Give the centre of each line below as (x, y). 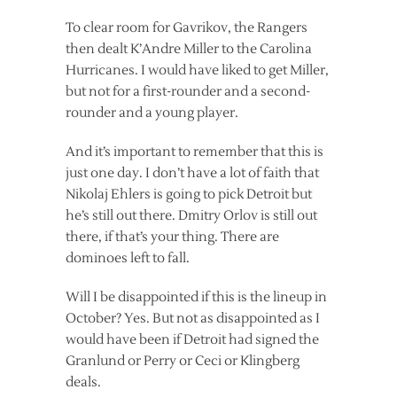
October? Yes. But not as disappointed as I (193, 318)
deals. (83, 382)
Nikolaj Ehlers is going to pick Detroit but (189, 194)
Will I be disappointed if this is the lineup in (196, 297)
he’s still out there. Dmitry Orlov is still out (191, 215)
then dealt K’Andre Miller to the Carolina (189, 49)
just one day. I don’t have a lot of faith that (192, 173)
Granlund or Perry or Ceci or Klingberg (183, 361)
